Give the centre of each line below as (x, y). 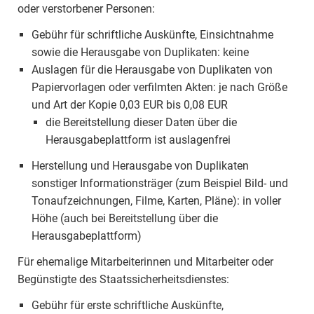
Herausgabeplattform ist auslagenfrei (138, 140)
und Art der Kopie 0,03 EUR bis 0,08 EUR (130, 105)
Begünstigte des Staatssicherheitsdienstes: (123, 279)
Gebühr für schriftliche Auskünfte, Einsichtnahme (152, 35)
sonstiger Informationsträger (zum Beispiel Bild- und (160, 183)
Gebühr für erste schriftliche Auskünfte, (128, 305)
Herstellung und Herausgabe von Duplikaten (140, 166)
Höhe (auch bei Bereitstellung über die (125, 218)
